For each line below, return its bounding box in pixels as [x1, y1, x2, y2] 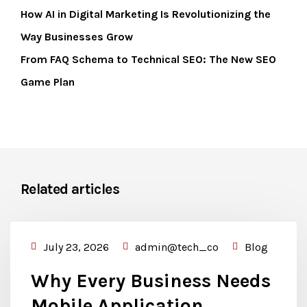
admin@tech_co [135, 241, 219, 254]
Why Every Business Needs [31, 269, 271, 292]
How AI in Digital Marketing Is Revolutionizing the [21, 8, 271, 21]
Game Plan [21, 75, 75, 88]
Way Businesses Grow [21, 30, 133, 43]
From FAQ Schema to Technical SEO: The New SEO [21, 53, 276, 66]
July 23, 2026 [43, 241, 109, 254]
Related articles [21, 181, 119, 197]
